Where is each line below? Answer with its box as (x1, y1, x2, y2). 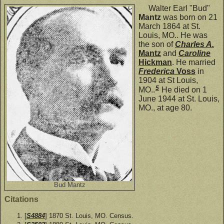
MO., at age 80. (138, 103, 192, 112)
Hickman (138, 57, 172, 66)
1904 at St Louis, (138, 75, 198, 84)
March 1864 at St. (138, 21, 200, 30)
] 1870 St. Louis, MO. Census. (45, 211, 133, 219)
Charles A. (175, 39, 214, 48)
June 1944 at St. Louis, (138, 94, 219, 103)
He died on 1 (159, 85, 207, 94)
